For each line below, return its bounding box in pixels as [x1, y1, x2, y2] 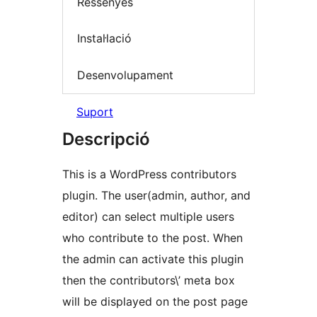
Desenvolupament [77, 67, 173, 82]
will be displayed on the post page [62, 294, 248, 309]
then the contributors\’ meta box [62, 273, 235, 288]
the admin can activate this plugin [62, 252, 243, 267]
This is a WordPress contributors [62, 167, 236, 182]
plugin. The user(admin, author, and [62, 188, 250, 203]
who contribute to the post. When [62, 231, 243, 246]
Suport [76, 105, 113, 120]
